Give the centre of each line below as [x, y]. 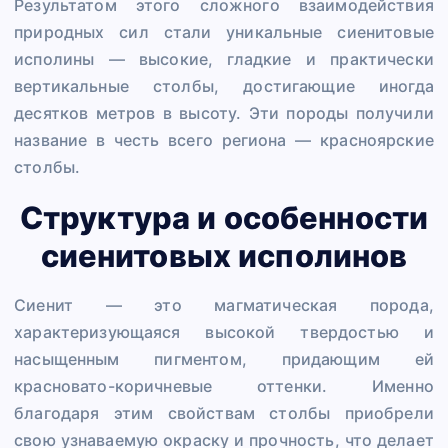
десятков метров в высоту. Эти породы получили [224, 112]
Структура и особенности [224, 217]
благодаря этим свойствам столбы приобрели [224, 413]
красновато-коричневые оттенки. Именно [224, 386]
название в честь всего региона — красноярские [224, 139]
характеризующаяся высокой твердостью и [224, 332]
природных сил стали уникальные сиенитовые [224, 31]
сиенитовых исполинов [224, 255]
